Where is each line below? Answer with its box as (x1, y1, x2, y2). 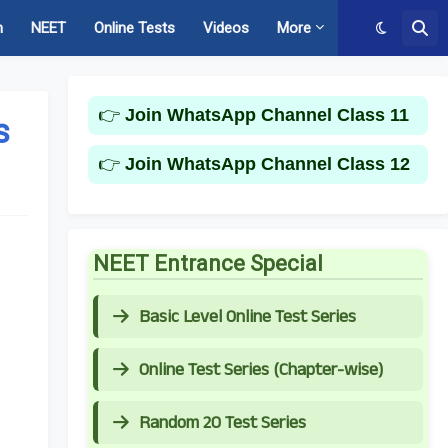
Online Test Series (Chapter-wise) (139, 357, 383, 382)
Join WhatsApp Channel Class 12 (125, 154, 410, 174)
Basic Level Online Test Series (139, 304, 356, 329)
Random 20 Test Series (139, 410, 306, 435)
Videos (203, 19, 249, 37)
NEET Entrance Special (93, 251, 323, 276)
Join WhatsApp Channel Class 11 (125, 105, 409, 125)
